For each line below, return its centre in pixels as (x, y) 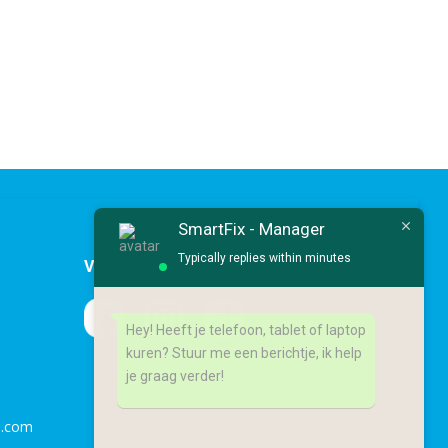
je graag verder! (175, 376)
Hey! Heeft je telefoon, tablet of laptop (246, 330)
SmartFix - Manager (251, 229)
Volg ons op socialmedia (175, 267)
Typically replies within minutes (264, 257)
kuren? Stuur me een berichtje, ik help (244, 353)
